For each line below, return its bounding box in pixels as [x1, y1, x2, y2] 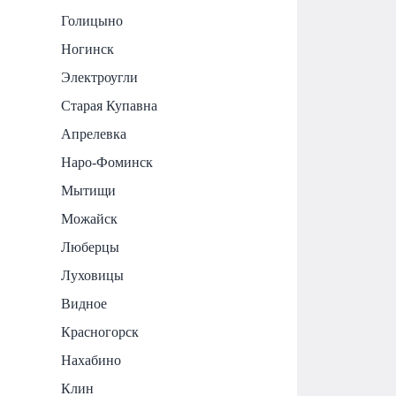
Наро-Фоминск [61, 154, 154, 170]
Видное [61, 295, 108, 311]
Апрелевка [61, 126, 127, 141]
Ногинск [61, 41, 115, 57]
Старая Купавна [61, 97, 158, 113]
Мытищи [61, 182, 117, 198]
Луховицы [61, 267, 125, 283]
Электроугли [61, 69, 139, 85]
